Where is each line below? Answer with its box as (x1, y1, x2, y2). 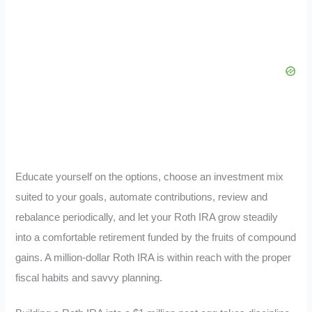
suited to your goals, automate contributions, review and (15, 192, 268, 203)
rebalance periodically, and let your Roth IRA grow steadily (15, 212, 279, 224)
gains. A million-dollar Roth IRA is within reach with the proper (15, 252, 292, 264)
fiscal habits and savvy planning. (15, 272, 163, 284)
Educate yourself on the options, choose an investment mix (15, 171, 284, 183)
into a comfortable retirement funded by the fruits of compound (15, 232, 297, 244)
